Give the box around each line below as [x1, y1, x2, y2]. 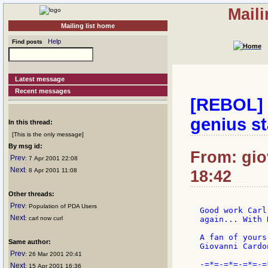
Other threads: [8, 190, 54, 197]
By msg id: [8, 142, 42, 150]
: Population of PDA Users [25, 203, 97, 209]
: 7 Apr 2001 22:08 [25, 155, 78, 162]
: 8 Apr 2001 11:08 [25, 167, 77, 173]
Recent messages [15, 87, 71, 95]
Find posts [8, 38, 42, 45]
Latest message [15, 75, 65, 83]
